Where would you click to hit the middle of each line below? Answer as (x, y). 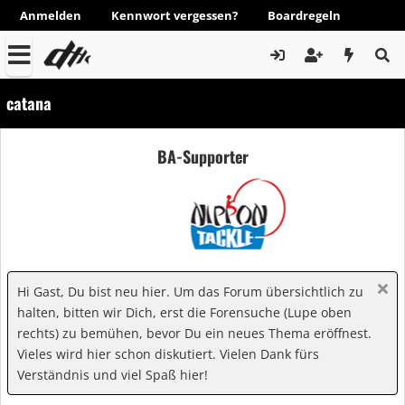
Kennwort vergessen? (174, 15)
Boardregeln (304, 15)
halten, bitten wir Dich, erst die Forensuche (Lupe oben (184, 312)
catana (29, 103)
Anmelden (51, 15)
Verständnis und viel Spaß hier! (113, 375)
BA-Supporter (202, 156)
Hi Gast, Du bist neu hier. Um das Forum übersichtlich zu (190, 292)
